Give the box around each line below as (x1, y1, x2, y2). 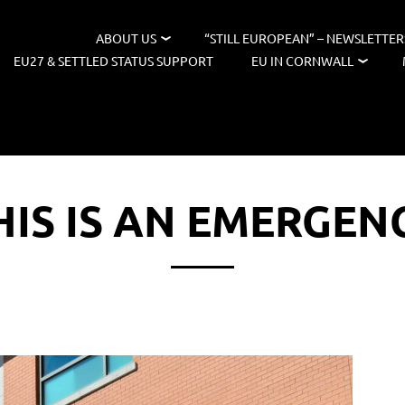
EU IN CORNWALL (250, 52, 353, 69)
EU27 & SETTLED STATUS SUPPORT (14, 52, 214, 69)
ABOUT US (95, 30, 156, 46)
